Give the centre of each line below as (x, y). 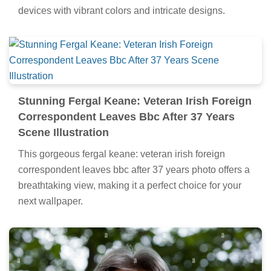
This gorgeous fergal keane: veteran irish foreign (122, 154)
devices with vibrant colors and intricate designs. (122, 11)
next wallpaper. (51, 201)
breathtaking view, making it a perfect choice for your (130, 186)
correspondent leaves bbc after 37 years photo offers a (134, 170)
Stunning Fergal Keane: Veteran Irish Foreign (135, 101)
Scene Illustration (64, 133)
